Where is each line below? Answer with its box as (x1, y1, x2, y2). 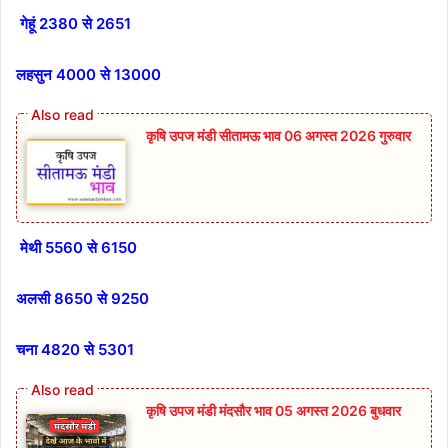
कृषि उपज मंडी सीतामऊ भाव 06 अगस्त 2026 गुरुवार (146, 126, 411, 144)
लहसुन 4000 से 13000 (16, 64, 161, 84)
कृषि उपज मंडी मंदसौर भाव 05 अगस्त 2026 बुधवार (146, 402, 410, 420)
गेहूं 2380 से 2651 (16, 13, 135, 33)
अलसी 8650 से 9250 (16, 289, 153, 309)
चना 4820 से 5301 (16, 340, 134, 360)
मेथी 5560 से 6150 (16, 238, 141, 258)
